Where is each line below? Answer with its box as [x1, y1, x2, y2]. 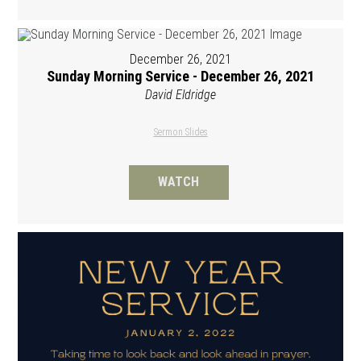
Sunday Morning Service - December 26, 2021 [47, 67, 314, 85]
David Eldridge [145, 86, 216, 102]
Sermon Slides [153, 126, 208, 138]
